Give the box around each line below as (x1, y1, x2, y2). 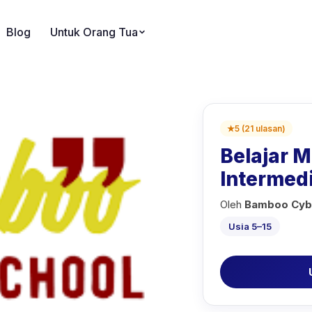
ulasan (256, 123, 283, 134)
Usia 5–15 (228, 221, 272, 232)
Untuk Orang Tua (50, 25, 138, 39)
